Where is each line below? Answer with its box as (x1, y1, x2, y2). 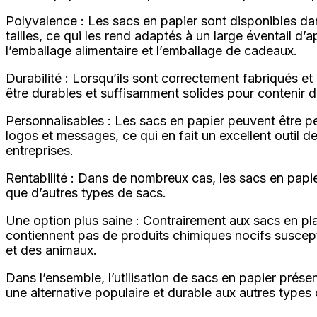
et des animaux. (6, 243, 97, 258)
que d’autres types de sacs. (6, 185, 166, 200)
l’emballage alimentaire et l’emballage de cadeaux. (6, 43, 297, 58)
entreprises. (6, 143, 74, 158)
